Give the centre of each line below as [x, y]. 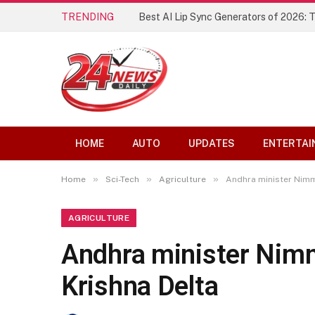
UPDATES [212, 143]
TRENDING [88, 17]
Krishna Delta [140, 286]
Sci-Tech [122, 179]
